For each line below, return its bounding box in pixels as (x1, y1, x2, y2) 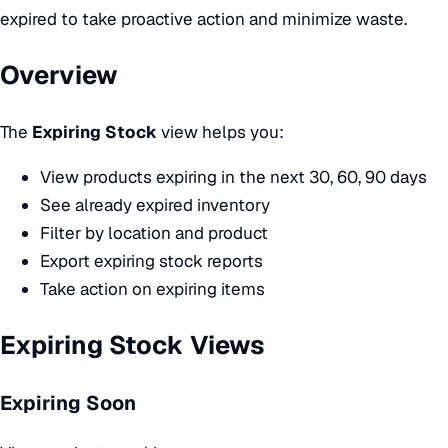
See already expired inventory (40, 193, 270, 216)
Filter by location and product (40, 221, 268, 244)
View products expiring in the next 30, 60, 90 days (40, 165, 427, 188)
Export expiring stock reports (40, 249, 263, 272)
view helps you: (157, 120, 284, 143)
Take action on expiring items (40, 277, 265, 300)
